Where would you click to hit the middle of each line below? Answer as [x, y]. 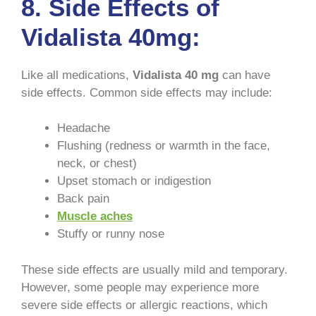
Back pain [83, 199]
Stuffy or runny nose [111, 234]
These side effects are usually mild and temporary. [154, 269]
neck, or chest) [97, 164]
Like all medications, [77, 75]
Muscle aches [95, 217]
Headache [84, 128]
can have [244, 75]
